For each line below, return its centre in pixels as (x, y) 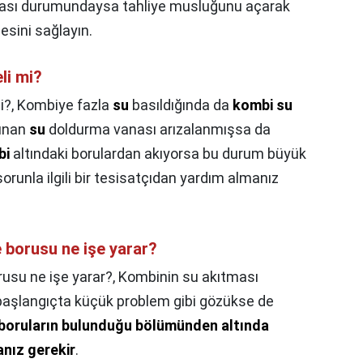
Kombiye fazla (65, 105)
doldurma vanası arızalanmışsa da (158, 130)
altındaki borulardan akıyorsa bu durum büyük (158, 154)
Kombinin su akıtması (188, 277)
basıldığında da (181, 105)
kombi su (263, 105)
